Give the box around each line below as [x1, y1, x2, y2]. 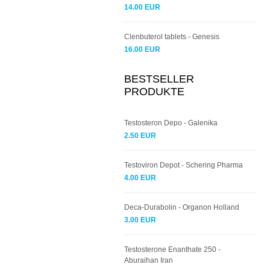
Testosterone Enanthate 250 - [124, 245, 221, 254]
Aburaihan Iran [124, 256, 173, 265]
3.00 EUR [124, 216, 156, 224]
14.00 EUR [124, 3, 160, 11]
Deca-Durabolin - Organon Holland [124, 203, 239, 212]
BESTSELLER [124, 73, 194, 85]
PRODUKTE [124, 86, 184, 98]
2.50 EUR [124, 131, 156, 140]
